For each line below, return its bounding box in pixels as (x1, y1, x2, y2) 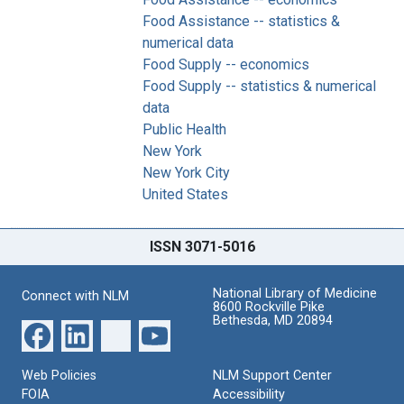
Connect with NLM (22, 288, 129, 304)
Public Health (142, 120, 226, 138)
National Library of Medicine (213, 285, 377, 301)
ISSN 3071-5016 (149, 237, 255, 255)
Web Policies (22, 367, 96, 383)
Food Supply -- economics (142, 55, 309, 73)
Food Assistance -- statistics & (142, 12, 340, 30)
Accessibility (213, 386, 285, 402)
